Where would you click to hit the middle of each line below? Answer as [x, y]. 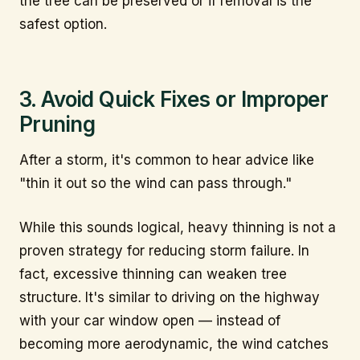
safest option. [63, 25]
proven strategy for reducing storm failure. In [164, 250]
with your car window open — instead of [150, 320]
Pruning [57, 124]
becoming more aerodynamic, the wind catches [174, 344]
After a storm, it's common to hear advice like [167, 160]
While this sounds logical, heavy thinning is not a [178, 227]
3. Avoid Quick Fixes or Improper [174, 99]
